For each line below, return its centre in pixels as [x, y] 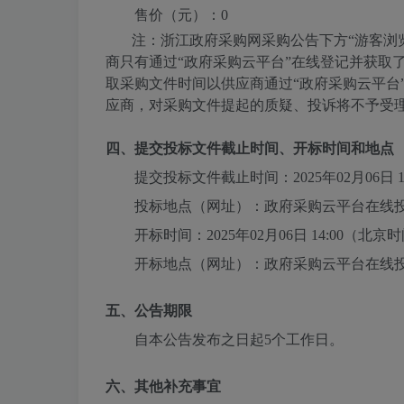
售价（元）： [178, 15]
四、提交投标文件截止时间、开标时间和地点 [250, 149]
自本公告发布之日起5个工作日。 [239, 340]
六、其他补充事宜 [163, 387]
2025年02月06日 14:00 [275, 235]
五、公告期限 [149, 311]
